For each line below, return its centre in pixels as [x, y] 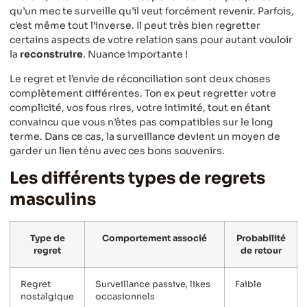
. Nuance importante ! [135, 54]
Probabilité [261, 239]
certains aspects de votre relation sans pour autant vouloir [151, 40]
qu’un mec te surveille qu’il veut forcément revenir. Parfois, [152, 11]
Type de [47, 239]
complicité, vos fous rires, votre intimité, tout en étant [140, 107]
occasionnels [125, 297]
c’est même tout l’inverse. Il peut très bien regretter [135, 26]
